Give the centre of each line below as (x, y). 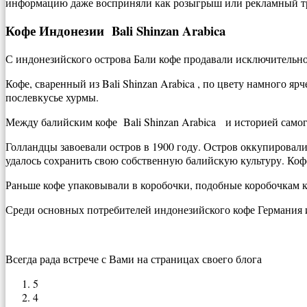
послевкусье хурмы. (52, 97)
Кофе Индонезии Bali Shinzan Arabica (115, 31)
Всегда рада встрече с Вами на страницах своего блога (134, 258)
